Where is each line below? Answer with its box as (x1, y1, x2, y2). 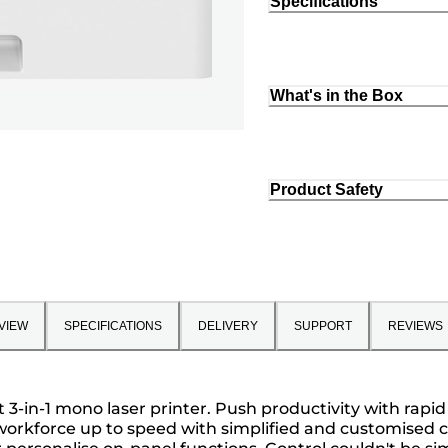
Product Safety (270, 180, 383, 198)
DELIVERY (197, 318, 258, 333)
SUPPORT (293, 318, 352, 333)
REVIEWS (387, 318, 443, 333)
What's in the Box (270, 87, 403, 105)
